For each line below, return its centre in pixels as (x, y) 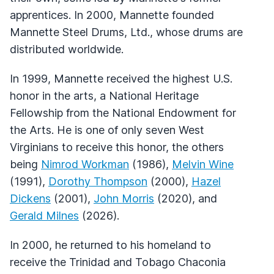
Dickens (30, 198)
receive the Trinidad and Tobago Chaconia (118, 262)
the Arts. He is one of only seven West (107, 130)
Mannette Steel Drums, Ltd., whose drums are (126, 32)
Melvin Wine (203, 164)
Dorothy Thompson (98, 181)
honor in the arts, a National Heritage (104, 95)
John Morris (124, 198)
